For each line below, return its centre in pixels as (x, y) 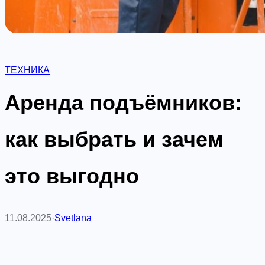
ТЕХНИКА (27, 70)
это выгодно (72, 176)
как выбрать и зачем (114, 139)
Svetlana (73, 218)
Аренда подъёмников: (123, 103)
